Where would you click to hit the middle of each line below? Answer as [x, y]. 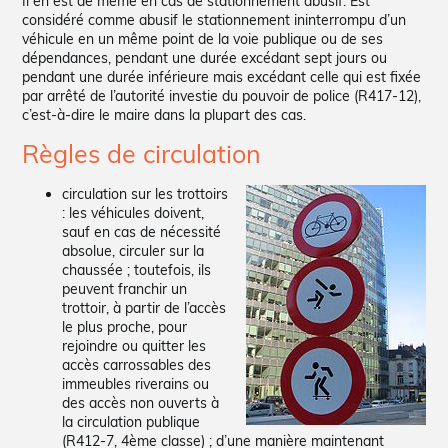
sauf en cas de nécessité [142, 231]
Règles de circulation [142, 153]
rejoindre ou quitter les [134, 345]
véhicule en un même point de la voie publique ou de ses [203, 38]
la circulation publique [131, 421]
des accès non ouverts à [141, 402]
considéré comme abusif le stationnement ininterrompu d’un [214, 19]
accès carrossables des [137, 364]
